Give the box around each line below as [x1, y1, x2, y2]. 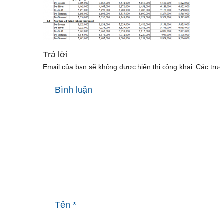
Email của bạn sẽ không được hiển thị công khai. [43, 63, 194, 71]
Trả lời [43, 50, 68, 60]
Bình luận [55, 85, 92, 95]
